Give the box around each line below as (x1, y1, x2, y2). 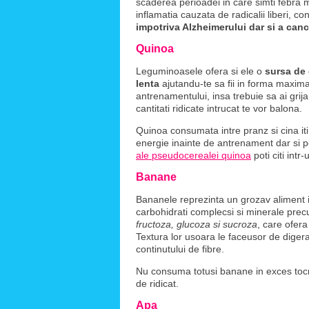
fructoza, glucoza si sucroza (136, 219, 257, 230)
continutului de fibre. (136, 243, 224, 255)
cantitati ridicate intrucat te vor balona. (136, 103, 302, 114)
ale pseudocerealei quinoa (136, 150, 251, 161)
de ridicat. (136, 278, 179, 289)
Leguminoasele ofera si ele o (136, 66, 265, 77)
